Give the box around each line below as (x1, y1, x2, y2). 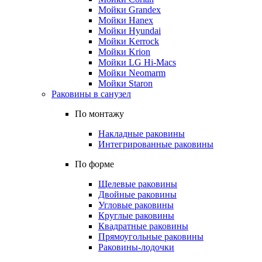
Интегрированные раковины (98, 139, 213, 149)
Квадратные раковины (98, 221, 188, 231)
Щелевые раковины (98, 179, 177, 189)
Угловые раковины (98, 200, 174, 210)
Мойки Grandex (98, 5, 161, 15)
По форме (75, 159, 114, 169)
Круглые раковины (98, 211, 174, 220)
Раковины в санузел (51, 89, 131, 99)
